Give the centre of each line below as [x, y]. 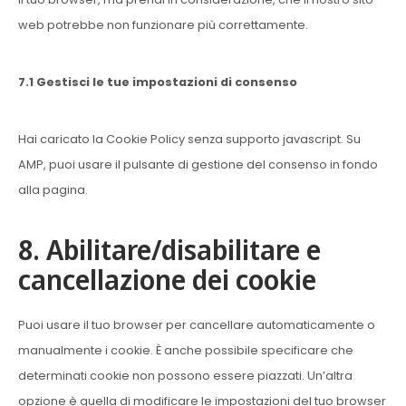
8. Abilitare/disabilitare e [169, 250]
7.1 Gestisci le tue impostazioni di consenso [158, 82]
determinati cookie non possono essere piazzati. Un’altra [185, 376]
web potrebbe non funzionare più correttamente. [163, 25]
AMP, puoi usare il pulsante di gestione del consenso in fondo [198, 164]
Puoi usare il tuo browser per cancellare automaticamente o [197, 325]
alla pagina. [53, 190]
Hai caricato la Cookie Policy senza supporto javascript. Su [189, 139]
